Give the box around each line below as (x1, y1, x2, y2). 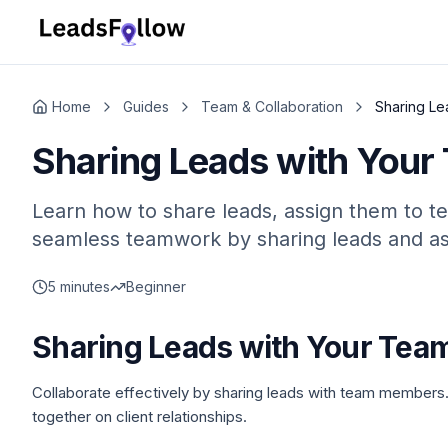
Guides (123, 98, 169, 115)
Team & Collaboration (201, 98, 343, 115)
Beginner (126, 278, 186, 295)
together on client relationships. (32, 407, 247, 426)
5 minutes (48, 278, 110, 295)
